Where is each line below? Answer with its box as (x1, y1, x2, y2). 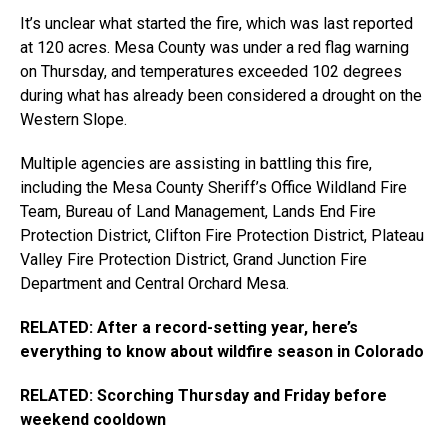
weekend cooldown (20, 409, 166, 429)
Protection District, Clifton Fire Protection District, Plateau (20, 225, 424, 245)
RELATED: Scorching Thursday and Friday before (20, 385, 387, 405)
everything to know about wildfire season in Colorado (20, 341, 424, 361)
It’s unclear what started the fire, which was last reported (20, 13, 413, 33)
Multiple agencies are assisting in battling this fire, (20, 153, 372, 173)
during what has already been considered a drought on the (20, 85, 422, 105)
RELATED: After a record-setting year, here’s (20, 317, 358, 337)
